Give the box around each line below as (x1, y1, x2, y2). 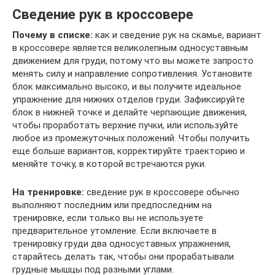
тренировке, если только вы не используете (12, 212, 203, 223)
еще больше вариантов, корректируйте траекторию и (12, 145, 245, 157)
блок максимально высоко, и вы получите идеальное (12, 80, 241, 92)
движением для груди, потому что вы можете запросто (12, 55, 254, 66)
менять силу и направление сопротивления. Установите (12, 68, 252, 79)
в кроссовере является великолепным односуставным (12, 42, 248, 53)
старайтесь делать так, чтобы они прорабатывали (12, 250, 234, 262)
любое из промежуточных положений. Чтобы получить (12, 132, 250, 144)
